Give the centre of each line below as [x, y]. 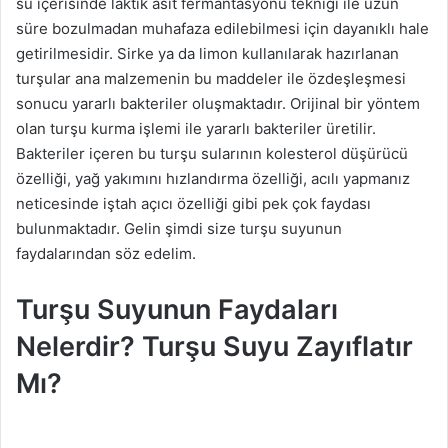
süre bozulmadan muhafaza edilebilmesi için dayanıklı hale [222, 28]
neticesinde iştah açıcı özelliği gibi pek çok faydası [193, 203]
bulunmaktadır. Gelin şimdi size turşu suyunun [179, 228]
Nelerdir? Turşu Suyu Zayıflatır [214, 346]
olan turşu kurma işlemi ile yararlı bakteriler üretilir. [196, 128]
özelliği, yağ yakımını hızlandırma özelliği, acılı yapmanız [213, 178]
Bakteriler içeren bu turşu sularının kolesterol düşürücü [212, 153]
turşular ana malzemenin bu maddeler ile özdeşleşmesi [211, 78]
